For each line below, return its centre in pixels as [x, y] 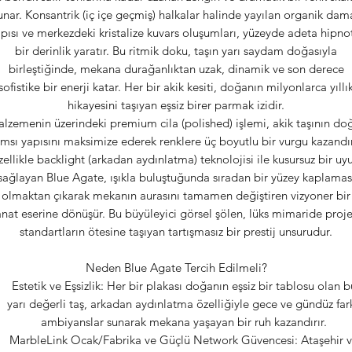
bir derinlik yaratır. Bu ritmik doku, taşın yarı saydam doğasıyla [176, 51]
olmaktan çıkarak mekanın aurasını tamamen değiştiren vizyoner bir [176, 195]
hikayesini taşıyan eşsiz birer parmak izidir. [176, 105]
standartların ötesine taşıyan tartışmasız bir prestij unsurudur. [176, 231]
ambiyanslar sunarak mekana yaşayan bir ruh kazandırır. [184, 322]
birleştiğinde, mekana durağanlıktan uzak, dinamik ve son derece [176, 69]
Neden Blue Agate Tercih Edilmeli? [176, 268]
